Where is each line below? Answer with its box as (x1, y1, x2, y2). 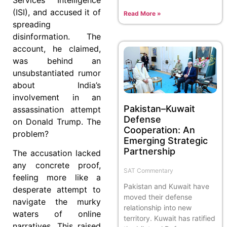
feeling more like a (13, 172, 101, 183)
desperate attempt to (13, 184, 101, 195)
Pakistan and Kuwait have (124, 181, 209, 191)
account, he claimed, (13, 43, 101, 54)
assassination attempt (13, 104, 101, 115)
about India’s (13, 80, 101, 90)
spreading (13, 19, 51, 29)
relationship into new (124, 203, 192, 212)
